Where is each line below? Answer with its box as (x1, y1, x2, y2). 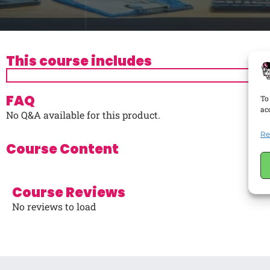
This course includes (6, 52, 152, 71)
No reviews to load (12, 200, 96, 213)
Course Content (6, 140, 119, 159)
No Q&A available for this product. (6, 108, 160, 122)
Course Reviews (12, 183, 125, 202)
